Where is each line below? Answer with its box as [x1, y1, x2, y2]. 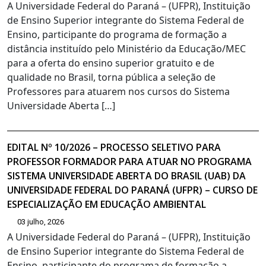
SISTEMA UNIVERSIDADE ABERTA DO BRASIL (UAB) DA [7, 169, 246, 183]
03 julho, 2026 [17, 217, 64, 227]
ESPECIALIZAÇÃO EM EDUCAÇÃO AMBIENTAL [7, 198, 206, 211]
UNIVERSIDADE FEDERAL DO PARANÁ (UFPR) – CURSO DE [7, 183, 258, 197]
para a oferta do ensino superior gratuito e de [7, 56, 214, 70]
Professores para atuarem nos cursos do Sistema [7, 85, 230, 99]
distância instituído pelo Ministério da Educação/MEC [7, 42, 246, 56]
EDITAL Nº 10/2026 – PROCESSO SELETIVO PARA [7, 141, 221, 154]
